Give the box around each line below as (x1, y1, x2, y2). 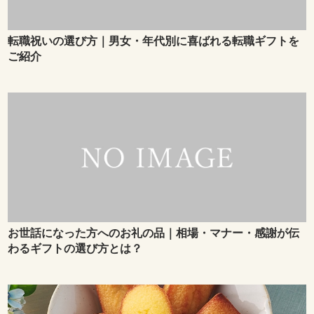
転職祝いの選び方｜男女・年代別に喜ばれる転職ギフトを (8, 35, 300, 48)
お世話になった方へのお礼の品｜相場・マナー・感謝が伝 (8, 227, 300, 240)
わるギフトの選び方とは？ (8, 243, 143, 255)
